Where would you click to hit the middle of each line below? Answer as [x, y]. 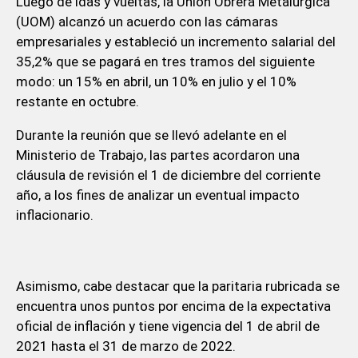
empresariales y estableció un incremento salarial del [175, 41]
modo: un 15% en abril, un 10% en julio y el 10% [156, 81]
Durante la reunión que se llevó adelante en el [151, 135]
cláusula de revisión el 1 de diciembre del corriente [168, 175]
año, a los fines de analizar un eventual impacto [157, 195]
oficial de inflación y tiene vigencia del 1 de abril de [167, 326]
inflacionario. [54, 215]
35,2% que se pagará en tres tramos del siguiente [165, 61]
